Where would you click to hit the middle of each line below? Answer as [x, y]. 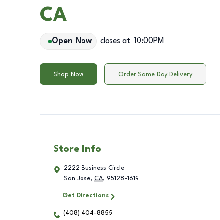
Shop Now [69, 74]
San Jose [77, 179]
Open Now [71, 41]
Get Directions [85, 196]
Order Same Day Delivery [155, 74]
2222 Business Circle [94, 168]
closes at [115, 41]
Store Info [77, 150]
